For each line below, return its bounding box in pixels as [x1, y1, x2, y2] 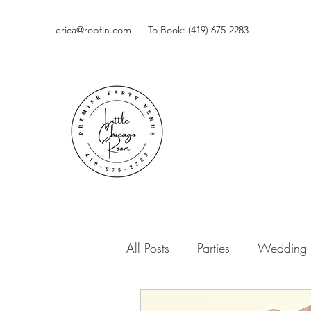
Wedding [258, 239, 307, 256]
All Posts [126, 239, 169, 256]
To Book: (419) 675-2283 [148, 24, 249, 36]
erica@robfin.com [56, 24, 131, 36]
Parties [197, 239, 230, 256]
